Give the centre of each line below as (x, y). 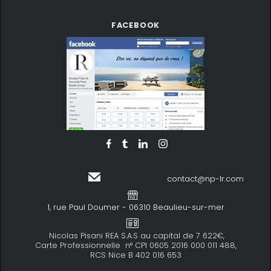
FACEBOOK (135, 25)
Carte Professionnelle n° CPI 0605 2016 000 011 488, (135, 245)
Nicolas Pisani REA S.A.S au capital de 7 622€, (135, 236)
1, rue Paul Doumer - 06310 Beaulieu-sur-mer (135, 207)
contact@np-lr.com (205, 179)
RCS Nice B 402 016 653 (135, 255)
